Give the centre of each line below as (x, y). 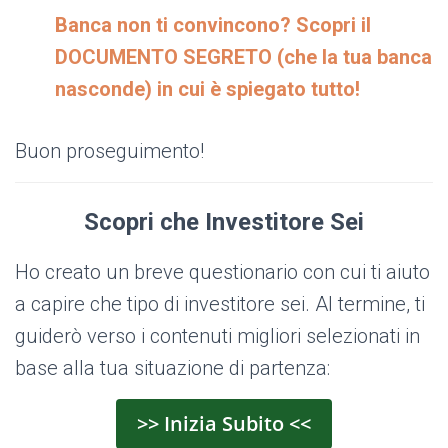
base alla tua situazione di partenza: (172, 368)
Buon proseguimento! (109, 151)
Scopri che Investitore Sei (224, 222)
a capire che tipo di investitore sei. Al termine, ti (220, 304)
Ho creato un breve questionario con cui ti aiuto (222, 272)
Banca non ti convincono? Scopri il (213, 25)
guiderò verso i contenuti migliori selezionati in (217, 336)
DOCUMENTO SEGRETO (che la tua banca (243, 57)
